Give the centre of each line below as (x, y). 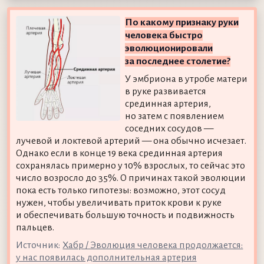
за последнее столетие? (178, 61)
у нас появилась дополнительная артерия (106, 257)
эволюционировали (169, 48)
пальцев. (35, 227)
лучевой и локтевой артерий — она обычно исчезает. (131, 141)
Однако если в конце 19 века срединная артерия (119, 153)
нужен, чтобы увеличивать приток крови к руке (118, 202)
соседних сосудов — (169, 128)
